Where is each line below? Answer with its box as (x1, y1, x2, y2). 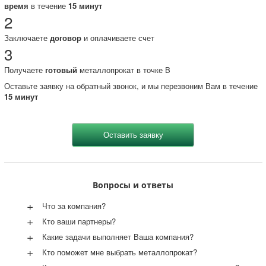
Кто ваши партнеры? (42, 215, 116, 227)
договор (49, 31, 81, 43)
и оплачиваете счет (81, 31, 154, 43)
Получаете (4, 64, 45, 75)
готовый (45, 64, 77, 75)
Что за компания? (42, 199, 106, 211)
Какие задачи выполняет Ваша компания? (42, 230, 194, 242)
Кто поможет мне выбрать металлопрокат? (42, 246, 197, 258)
